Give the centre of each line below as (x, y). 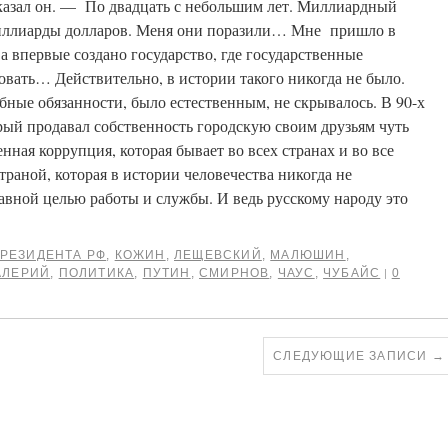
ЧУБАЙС (352, 273)
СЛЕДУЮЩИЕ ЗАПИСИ (352, 356)
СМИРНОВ (234, 273)
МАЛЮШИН (308, 255)
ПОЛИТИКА (96, 273)
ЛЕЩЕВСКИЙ (218, 255)
